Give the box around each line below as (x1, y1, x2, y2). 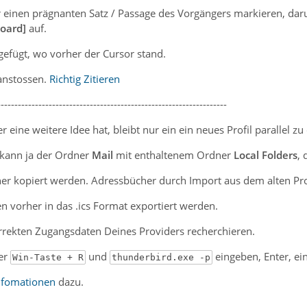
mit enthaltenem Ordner (112, 147, 234, 162)
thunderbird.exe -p (111, 251, 210, 262)
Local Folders (233, 147, 297, 162)
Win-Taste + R (12, 251, 84, 262)
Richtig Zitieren (49, 71, 120, 86)
